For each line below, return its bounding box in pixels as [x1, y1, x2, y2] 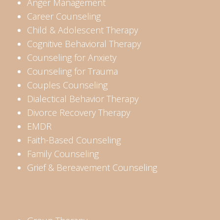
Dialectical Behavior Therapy [27, 93, 138, 105]
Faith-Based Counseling [27, 134, 121, 146]
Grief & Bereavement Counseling [27, 162, 157, 174]
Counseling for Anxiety [27, 52, 116, 64]
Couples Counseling [27, 79, 108, 91]
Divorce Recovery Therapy [27, 107, 130, 119]
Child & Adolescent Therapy [27, 24, 138, 36]
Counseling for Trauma [27, 65, 118, 78]
